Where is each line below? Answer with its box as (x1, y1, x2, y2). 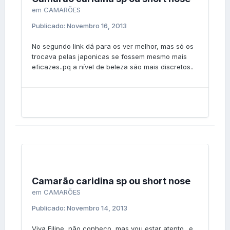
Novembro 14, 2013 (67, 203, 127, 212)
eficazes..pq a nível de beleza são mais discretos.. (32, 62, 194, 71)
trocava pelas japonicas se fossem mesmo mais (32, 52, 187, 61)
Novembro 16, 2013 (67, 21, 127, 30)
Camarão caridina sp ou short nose (32, 175, 190, 186)
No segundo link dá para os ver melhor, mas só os (32, 42, 194, 50)
